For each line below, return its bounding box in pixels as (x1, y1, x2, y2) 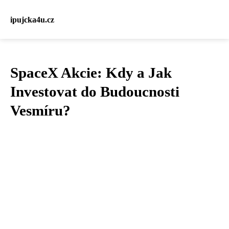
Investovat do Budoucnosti (10, 83, 179, 100)
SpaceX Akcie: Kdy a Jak (10, 64, 172, 81)
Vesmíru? (10, 102, 71, 119)
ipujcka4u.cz (10, 15, 54, 24)
